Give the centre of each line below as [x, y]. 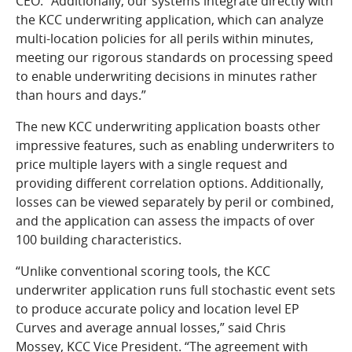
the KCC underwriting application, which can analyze [170, 20]
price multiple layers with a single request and [152, 164]
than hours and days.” [81, 95]
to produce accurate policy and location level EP [158, 309]
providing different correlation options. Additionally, [170, 183]
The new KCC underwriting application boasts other [168, 126]
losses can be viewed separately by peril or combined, [175, 202]
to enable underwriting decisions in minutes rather [167, 76]
